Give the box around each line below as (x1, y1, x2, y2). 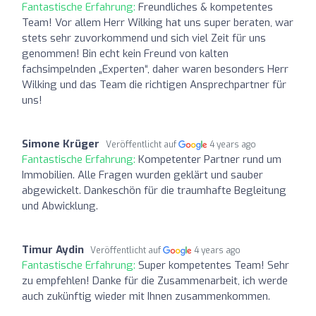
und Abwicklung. (22, 198, 98, 213)
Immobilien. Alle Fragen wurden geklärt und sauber (22, 167, 263, 182)
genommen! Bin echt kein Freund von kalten (22, 46, 229, 61)
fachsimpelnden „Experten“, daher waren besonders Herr (22, 61, 288, 76)
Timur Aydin (22, 242, 84, 257)
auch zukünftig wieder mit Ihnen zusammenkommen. (22, 288, 270, 303)
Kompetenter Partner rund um (138, 152, 281, 166)
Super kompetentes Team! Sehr (138, 257, 289, 272)
